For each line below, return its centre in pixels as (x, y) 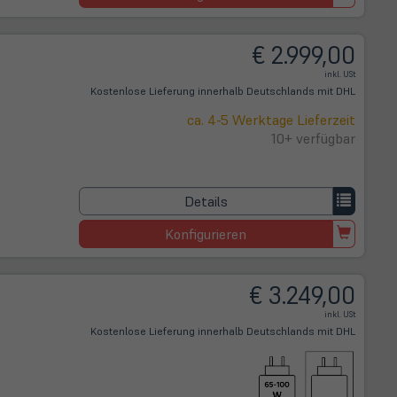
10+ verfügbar (313, 138)
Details (206, 201)
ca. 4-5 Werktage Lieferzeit (271, 120)
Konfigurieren (206, 234)
